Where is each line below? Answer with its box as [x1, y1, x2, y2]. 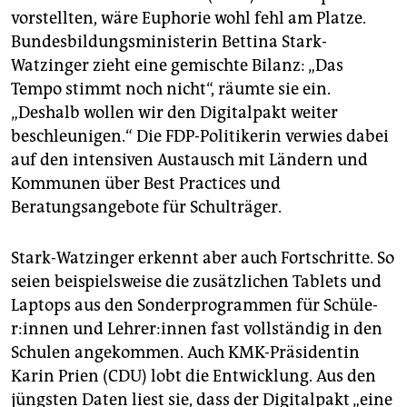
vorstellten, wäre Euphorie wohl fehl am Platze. [11, 8, 366, 29]
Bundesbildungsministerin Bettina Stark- [11, 32, 327, 53]
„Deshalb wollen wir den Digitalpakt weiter [11, 103, 338, 124]
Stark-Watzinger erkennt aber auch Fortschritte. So [11, 248, 394, 269]
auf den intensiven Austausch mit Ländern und [11, 150, 368, 171]
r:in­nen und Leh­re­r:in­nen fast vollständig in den [11, 319, 382, 340]
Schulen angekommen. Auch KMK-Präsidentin [11, 342, 360, 363]
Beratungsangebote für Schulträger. [11, 197, 282, 218]
